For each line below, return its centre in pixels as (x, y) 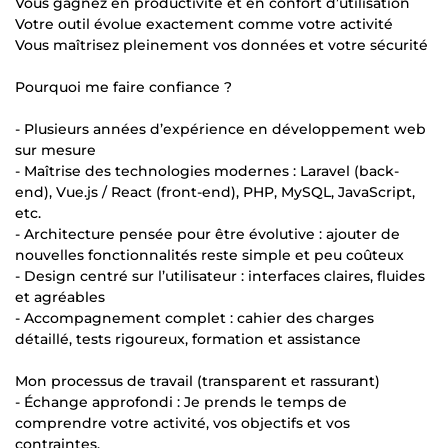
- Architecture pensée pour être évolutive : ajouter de (207, 233)
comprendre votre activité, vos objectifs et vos (182, 422)
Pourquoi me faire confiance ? (123, 86)
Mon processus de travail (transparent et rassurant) (197, 380)
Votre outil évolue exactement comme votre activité (204, 23)
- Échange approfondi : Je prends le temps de (181, 401)
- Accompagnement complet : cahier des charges (194, 317)
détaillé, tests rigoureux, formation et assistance (188, 338)
